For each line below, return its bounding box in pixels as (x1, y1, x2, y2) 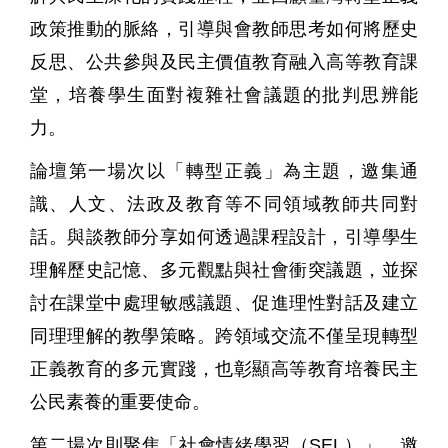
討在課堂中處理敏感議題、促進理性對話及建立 (30, 293, 418, 314)
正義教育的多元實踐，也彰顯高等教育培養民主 (30, 359, 418, 380)
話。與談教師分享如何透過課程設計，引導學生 (30, 227, 418, 248)
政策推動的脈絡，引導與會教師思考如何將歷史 (30, 19, 418, 40)
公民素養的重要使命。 (30, 392, 210, 413)
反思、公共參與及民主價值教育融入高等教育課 (30, 52, 418, 73)
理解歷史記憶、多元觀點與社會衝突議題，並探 (30, 260, 418, 281)
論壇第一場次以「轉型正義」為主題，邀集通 (30, 161, 418, 182)
